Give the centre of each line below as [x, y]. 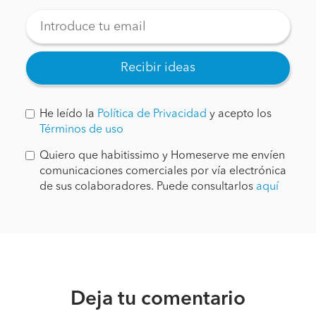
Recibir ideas [158, 68]
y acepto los [239, 114]
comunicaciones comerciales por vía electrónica [163, 171]
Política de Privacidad [152, 114]
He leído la [68, 114]
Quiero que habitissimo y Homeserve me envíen [162, 156]
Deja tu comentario [158, 300]
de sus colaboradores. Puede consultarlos [148, 187]
